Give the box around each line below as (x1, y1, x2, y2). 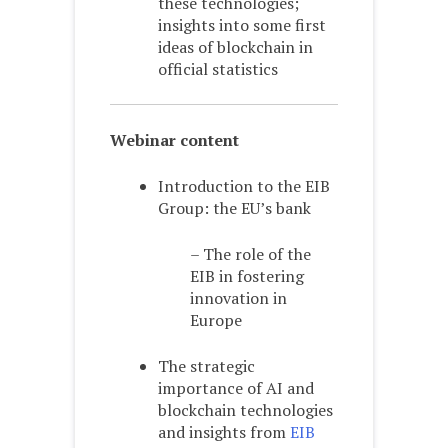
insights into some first (158, 14, 326, 37)
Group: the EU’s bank (158, 197, 311, 220)
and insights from (158, 421, 290, 444)
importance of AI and (158, 377, 314, 400)
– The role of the (190, 243, 311, 266)
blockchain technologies (158, 399, 333, 422)
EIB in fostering (190, 265, 304, 288)
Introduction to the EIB (158, 175, 330, 198)
